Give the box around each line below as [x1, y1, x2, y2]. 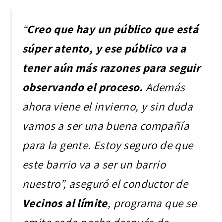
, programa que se [107, 195, 197, 211]
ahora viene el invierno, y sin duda [22, 99, 193, 114]
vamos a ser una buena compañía [22, 118, 189, 134]
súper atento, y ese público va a [22, 41, 186, 56]
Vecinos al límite [22, 195, 108, 211]
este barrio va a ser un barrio [22, 157, 166, 172]
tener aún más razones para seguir [22, 60, 201, 76]
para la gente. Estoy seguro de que [22, 137, 193, 153]
